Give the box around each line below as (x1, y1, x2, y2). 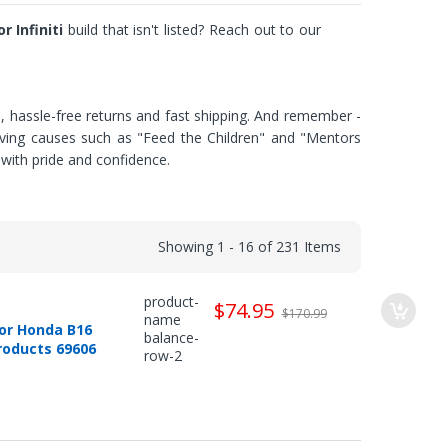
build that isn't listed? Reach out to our (63, 20, 322, 39)
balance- (143, 328, 199, 347)
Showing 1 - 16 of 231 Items (158, 237, 341, 256)
